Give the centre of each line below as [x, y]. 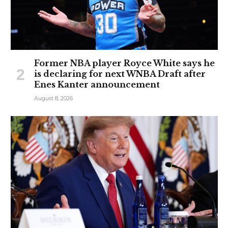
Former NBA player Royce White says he [124, 63]
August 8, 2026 [53, 98]
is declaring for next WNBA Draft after [120, 74]
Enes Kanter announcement [97, 85]
